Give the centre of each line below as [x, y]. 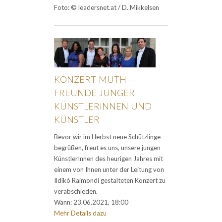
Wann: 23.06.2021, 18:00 [91, 202]
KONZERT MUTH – [94, 79]
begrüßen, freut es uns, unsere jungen [107, 147]
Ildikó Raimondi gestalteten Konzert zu [110, 180]
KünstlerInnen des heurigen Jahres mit [109, 158]
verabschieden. [76, 191]
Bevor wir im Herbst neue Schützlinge [107, 137]
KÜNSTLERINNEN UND [103, 106]
